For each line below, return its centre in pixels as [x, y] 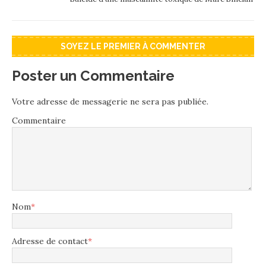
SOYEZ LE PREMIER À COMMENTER [133, 46]
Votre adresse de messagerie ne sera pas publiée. [110, 101]
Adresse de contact [50, 241]
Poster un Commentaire [93, 75]
